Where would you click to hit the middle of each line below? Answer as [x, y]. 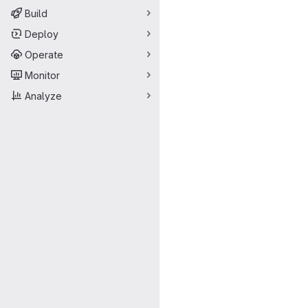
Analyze [43, 96]
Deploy [42, 34]
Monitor [42, 75]
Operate [44, 54]
